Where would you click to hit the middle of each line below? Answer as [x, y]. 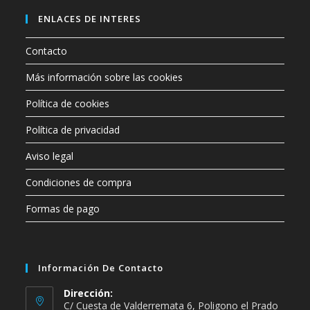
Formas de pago [63, 209]
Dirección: [89, 293]
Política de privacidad [73, 130]
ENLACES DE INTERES [90, 19]
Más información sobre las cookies [104, 77]
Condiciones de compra [79, 183]
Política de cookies [68, 104]
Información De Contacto [101, 268]
